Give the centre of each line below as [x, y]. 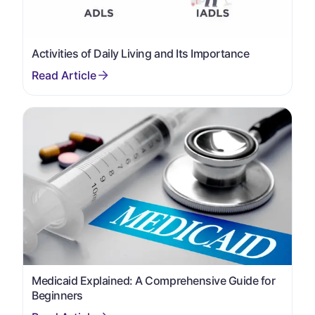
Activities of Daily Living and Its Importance [141, 54]
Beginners [57, 296]
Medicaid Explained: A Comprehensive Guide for [154, 281]
